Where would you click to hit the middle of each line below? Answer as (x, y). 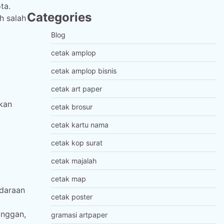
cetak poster (71, 197)
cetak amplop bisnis (83, 71)
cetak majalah (73, 161)
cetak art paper (76, 89)
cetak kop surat (76, 143)
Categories (59, 17)
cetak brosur (71, 107)
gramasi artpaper (79, 215)
